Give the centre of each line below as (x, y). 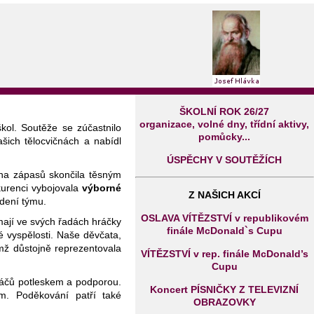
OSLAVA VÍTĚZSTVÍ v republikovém (224, 218)
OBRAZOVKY (224, 302)
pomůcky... (225, 137)
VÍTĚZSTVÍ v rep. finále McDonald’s (224, 254)
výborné (102, 188)
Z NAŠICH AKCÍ (224, 195)
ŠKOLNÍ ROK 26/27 (225, 111)
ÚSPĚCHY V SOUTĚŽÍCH (225, 160)
